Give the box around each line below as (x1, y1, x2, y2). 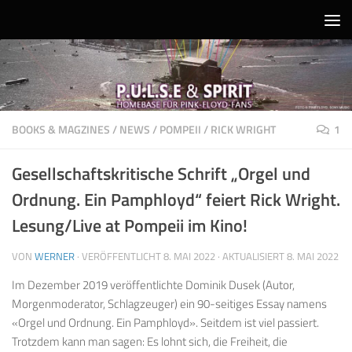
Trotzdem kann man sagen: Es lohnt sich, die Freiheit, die (12, 332, 288, 350)
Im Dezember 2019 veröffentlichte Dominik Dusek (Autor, (12, 275, 295, 294)
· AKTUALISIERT (215, 247, 287, 264)
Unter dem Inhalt (21, 15, 113, 34)
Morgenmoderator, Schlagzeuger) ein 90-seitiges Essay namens (12, 294, 327, 313)
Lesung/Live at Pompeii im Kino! (12, 211, 247, 239)
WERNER (35, 247, 75, 264)
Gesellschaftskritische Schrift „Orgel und (12, 159, 310, 187)
